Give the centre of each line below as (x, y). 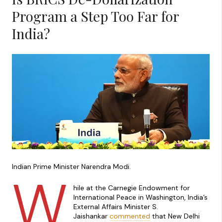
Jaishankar (91, 216)
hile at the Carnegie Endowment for (131, 188)
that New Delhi (175, 216)
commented (130, 216)
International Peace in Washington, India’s (140, 197)
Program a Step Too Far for (95, 16)
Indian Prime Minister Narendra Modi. (71, 167)
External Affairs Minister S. (115, 207)
